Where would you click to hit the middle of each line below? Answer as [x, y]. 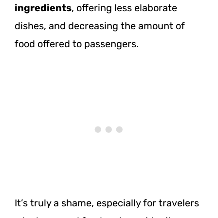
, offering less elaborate [124, 8]
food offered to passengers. [77, 44]
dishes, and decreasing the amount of [100, 26]
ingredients [43, 8]
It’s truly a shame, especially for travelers [107, 203]
